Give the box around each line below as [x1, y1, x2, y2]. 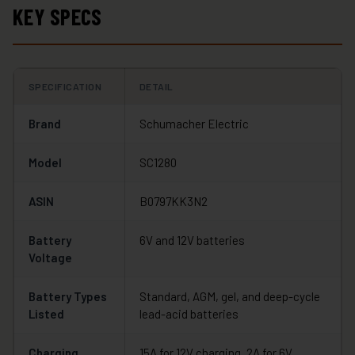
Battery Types [29, 289, 107, 304]
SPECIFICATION [29, 81, 102, 93]
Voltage [29, 250, 72, 265]
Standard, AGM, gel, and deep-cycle [139, 289, 320, 304]
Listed [29, 307, 64, 322]
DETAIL [139, 81, 174, 93]
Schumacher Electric [139, 116, 249, 132]
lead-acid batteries [139, 307, 239, 322]
